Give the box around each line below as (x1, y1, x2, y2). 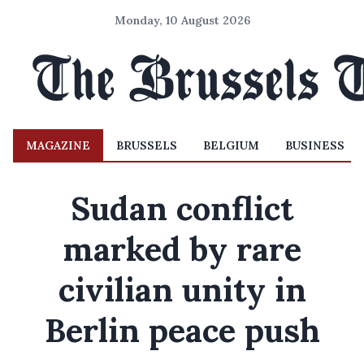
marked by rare (63, 228, 301, 270)
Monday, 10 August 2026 (114, 13, 250, 28)
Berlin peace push (44, 310, 320, 351)
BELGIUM (203, 138, 259, 153)
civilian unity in (58, 269, 306, 310)
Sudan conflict (71, 188, 293, 229)
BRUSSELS (116, 138, 177, 153)
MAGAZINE (26, 138, 90, 153)
